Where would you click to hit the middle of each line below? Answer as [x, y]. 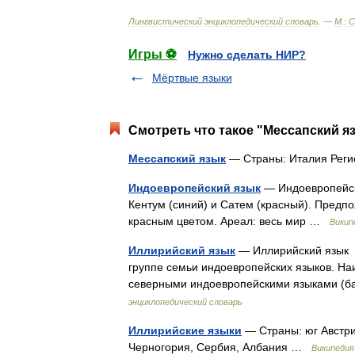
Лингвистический [165, 21]
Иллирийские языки [185, 330]
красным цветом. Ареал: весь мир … [229, 221]
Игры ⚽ [153, 54]
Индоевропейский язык [195, 188]
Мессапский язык [177, 158]
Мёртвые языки [192, 78]
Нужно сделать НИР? [247, 55]
